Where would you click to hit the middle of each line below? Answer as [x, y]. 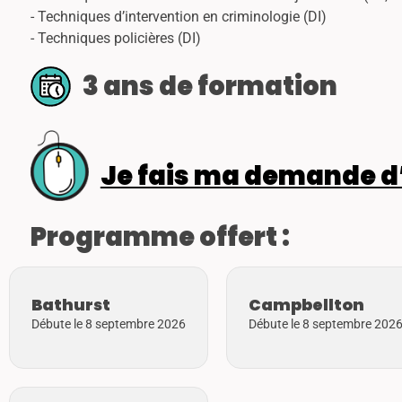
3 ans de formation [210, 86]
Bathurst [71, 305]
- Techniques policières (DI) [116, 38]
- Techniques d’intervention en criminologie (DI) [179, 16]
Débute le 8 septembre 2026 [109, 324]
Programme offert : [160, 236]
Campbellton [306, 305]
